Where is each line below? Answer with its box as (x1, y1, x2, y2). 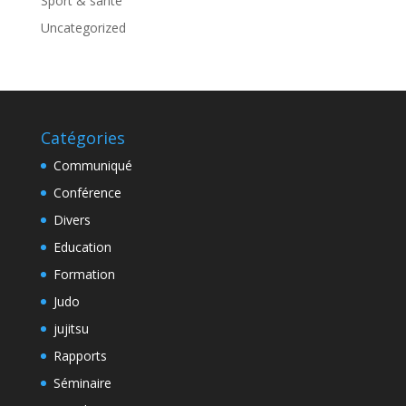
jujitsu (53, 320, 89, 338)
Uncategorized (40, 19, 126, 37)
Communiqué (53, 157, 132, 175)
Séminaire (53, 374, 111, 392)
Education (53, 238, 111, 256)
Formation (53, 266, 115, 284)
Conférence (53, 184, 121, 202)
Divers (53, 211, 91, 229)
